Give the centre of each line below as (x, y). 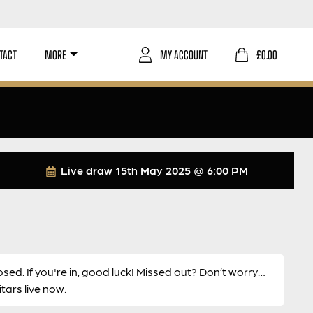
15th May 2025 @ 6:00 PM (182, 170)
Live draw (87, 170)
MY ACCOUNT (184, 54)
